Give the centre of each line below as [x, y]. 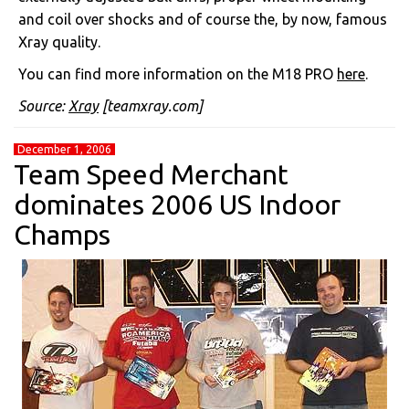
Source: [43, 106]
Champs [62, 235]
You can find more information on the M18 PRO [178, 74]
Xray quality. [59, 42]
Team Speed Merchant [151, 174]
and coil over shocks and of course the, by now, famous [203, 19]
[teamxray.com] [151, 106]
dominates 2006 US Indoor [177, 204]
